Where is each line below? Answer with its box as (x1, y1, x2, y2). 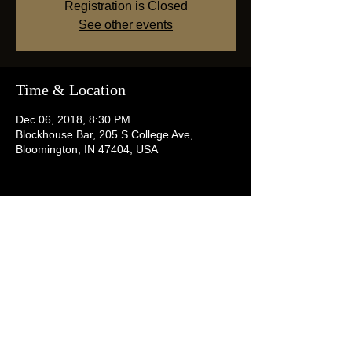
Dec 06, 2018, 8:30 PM (16, 113, 130, 126)
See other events (79, 18, 173, 31)
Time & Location (16, 81, 126, 98)
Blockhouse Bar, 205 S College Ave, (16, 128, 193, 141)
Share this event (16, 228, 118, 245)
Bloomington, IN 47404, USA (16, 143, 158, 156)
